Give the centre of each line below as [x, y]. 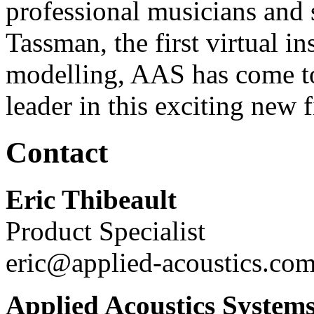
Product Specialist [105, 231]
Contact [57, 152]
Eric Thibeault [91, 199]
